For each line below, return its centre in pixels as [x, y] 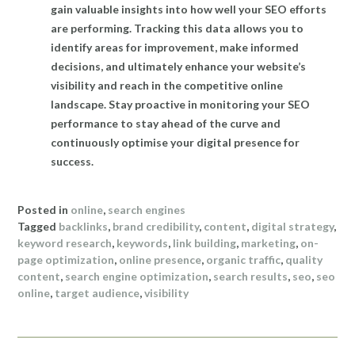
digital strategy [292, 226]
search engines [147, 209]
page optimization [66, 259]
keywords [142, 242]
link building [204, 242]
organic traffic [243, 259]
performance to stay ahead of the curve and [166, 124]
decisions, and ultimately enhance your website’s [178, 67]
